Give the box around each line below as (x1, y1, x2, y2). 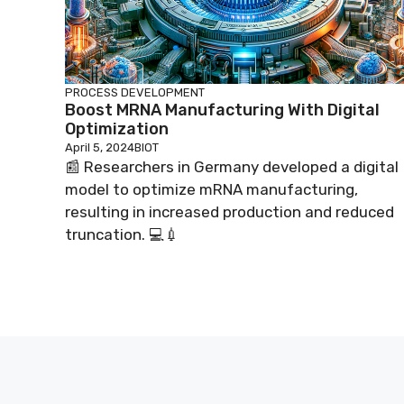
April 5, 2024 (65, 140, 134, 154)
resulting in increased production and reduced (65, 202, 394, 221)
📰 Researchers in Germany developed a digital (65, 157, 399, 176)
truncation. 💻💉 (65, 225, 179, 243)
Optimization (65, 118, 169, 139)
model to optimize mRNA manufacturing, (65, 179, 358, 198)
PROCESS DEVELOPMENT (65, 85, 205, 99)
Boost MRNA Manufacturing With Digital (65, 99, 380, 120)
